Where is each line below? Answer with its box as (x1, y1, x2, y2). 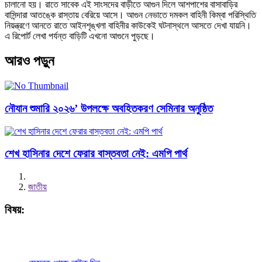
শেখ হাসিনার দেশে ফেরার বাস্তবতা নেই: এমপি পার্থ (5, 147, 187, 160)
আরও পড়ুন (5, 53, 61, 69)
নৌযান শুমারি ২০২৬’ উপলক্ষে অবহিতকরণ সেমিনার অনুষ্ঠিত (5, 102, 213, 115)
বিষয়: (5, 203, 25, 216)
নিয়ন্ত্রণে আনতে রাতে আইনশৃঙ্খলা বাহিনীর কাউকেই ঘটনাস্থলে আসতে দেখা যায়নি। (5, 20, 254, 31)
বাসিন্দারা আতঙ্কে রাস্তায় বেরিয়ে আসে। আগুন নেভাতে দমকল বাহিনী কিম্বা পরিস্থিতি (5, 10, 256, 20)
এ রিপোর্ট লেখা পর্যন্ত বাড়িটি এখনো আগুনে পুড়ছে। (5, 31, 155, 42)
